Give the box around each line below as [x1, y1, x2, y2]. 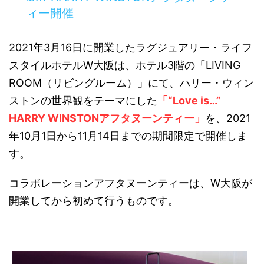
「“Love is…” [157, 94, 221, 107]
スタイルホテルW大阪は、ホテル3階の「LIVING [9, 59, 240, 72]
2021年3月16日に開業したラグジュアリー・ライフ [9, 41, 252, 54]
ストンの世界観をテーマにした [9, 94, 157, 107]
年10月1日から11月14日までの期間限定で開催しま [9, 130, 247, 143]
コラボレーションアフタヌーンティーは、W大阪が [9, 177, 252, 190]
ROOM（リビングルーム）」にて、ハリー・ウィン [9, 77, 254, 90]
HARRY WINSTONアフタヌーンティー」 [9, 112, 205, 125]
